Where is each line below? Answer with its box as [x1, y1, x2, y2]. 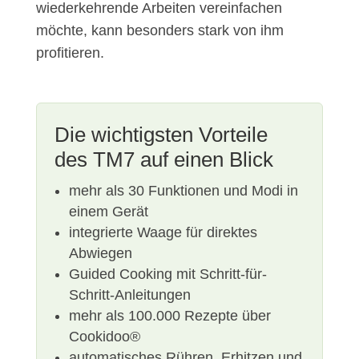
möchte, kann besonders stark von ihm [35, 22, 284, 39]
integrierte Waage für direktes [68, 224, 257, 241]
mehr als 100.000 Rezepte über [68, 308, 271, 325]
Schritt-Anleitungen [68, 287, 191, 304]
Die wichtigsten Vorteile [54, 123, 268, 147]
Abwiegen [68, 245, 132, 262]
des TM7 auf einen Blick [54, 147, 273, 172]
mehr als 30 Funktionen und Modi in [68, 183, 298, 200]
